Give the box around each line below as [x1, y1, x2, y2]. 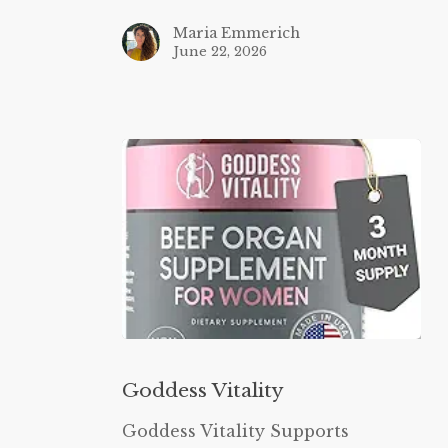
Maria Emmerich [172, 23, 300, 42]
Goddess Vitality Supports [121, 421, 349, 442]
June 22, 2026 [172, 42, 267, 60]
